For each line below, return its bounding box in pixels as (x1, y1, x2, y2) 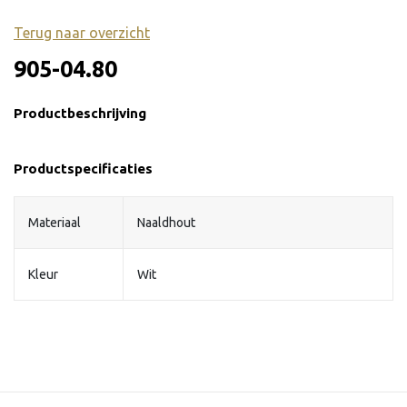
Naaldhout (137, 214, 195, 230)
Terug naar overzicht (14, 24, 150, 41)
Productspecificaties (14, 160, 153, 176)
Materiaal (28, 214, 81, 230)
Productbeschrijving (14, 104, 146, 121)
